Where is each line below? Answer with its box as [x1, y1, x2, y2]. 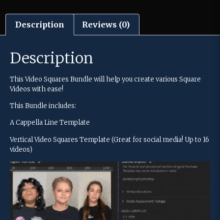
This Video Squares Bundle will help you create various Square [10, 75, 201, 83]
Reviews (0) [82, 19, 130, 29]
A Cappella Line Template [10, 118, 90, 127]
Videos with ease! [10, 84, 63, 93]
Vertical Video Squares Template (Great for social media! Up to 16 [10, 135, 209, 144]
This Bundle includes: [10, 101, 76, 110]
